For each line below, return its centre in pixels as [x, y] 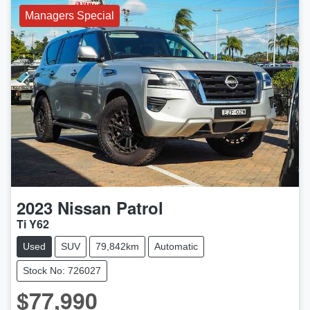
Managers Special [70, 16]
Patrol [140, 207]
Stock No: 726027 [62, 270]
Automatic [176, 246]
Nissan [84, 207]
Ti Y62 [33, 224]
